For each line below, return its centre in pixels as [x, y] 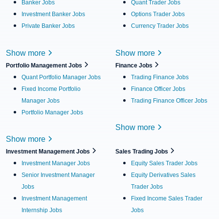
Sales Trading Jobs [142, 152]
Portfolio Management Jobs [45, 65]
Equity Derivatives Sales [163, 175]
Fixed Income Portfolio [51, 89]
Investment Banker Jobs [53, 14]
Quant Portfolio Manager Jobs [61, 77]
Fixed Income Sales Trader [167, 199]
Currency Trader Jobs [160, 26]
